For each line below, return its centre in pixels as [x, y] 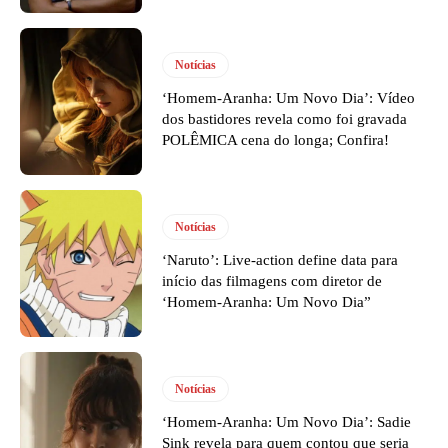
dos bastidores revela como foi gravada [285, 119]
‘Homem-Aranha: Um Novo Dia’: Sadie [287, 422]
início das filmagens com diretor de [272, 281]
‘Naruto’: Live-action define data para [280, 260]
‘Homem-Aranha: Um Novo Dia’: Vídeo [289, 98]
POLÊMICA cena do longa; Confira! [276, 140]
